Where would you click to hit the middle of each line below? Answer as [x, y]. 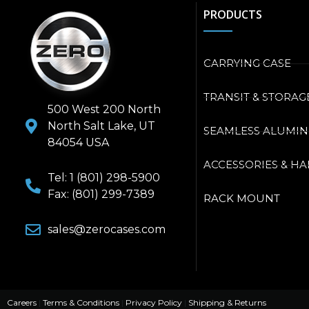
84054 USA [79, 143]
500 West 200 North [104, 110]
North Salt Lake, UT [102, 126]
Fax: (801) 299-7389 [101, 195]
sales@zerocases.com [107, 230]
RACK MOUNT [241, 199]
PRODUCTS [232, 15]
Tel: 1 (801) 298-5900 [104, 178]
